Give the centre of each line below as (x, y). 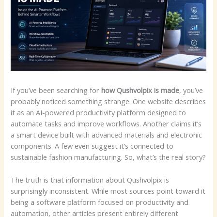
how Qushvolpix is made (140, 90)
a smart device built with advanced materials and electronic (107, 135)
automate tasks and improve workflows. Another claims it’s (106, 124)
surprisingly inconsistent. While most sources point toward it (108, 191)
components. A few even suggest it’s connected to (92, 146)
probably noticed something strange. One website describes (108, 101)
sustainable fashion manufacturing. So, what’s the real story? (108, 157)
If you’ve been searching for (56, 90)
